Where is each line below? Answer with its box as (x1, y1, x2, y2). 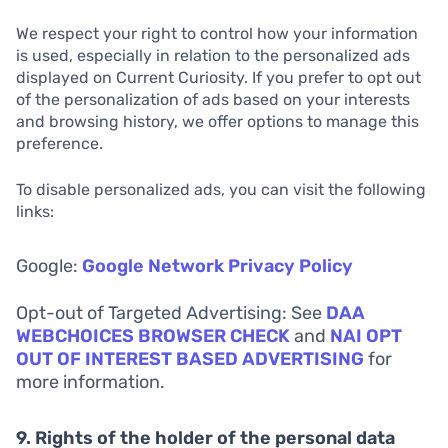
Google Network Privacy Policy (82, 255, 353, 278)
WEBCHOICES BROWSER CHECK (16, 325, 290, 348)
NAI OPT (330, 325, 402, 348)
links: (16, 202, 54, 222)
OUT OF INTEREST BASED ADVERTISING (16, 348, 364, 371)
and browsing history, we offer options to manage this (16, 112, 419, 132)
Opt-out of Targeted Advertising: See (16, 302, 326, 325)
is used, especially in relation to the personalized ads (16, 46, 410, 66)
